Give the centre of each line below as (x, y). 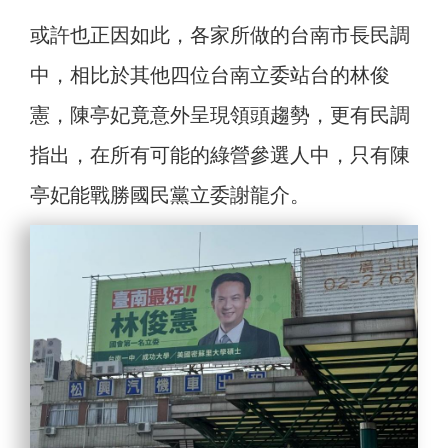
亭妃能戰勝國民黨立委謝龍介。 (170, 195)
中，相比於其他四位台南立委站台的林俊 (210, 75)
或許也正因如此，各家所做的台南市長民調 (220, 35)
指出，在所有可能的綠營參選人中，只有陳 (220, 155)
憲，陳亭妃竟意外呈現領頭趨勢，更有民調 (220, 115)
